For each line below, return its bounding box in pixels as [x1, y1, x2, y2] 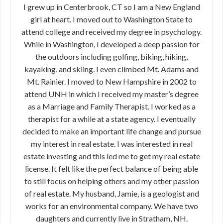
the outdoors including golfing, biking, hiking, [35, 52, 188, 62]
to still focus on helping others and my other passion [24, 176, 199, 186]
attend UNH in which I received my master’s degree [24, 89, 199, 99]
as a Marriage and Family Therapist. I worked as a [27, 102, 196, 111]
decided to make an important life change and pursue [22, 126, 201, 136]
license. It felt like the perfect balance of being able [25, 164, 198, 174]
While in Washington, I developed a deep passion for [23, 39, 200, 49]
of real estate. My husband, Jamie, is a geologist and [24, 189, 199, 199]
